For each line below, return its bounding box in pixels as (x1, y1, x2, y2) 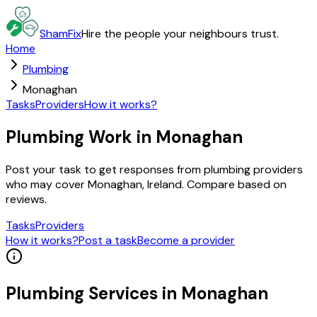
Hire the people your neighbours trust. (81, 26, 279, 41)
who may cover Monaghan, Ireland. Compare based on (6, 176, 287, 192)
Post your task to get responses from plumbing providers (6, 161, 303, 177)
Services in (84, 282, 181, 304)
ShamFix (40, 26, 81, 41)
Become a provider (137, 232, 235, 248)
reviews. (6, 191, 47, 207)
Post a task (79, 232, 137, 248)
